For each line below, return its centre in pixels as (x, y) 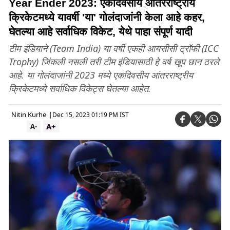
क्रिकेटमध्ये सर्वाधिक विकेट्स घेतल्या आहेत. (80, 88)
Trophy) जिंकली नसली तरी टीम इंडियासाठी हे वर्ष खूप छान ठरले (114, 62)
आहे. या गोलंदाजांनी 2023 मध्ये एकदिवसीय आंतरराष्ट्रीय (101, 75)
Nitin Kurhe (29, 114)
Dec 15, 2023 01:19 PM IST (91, 114)
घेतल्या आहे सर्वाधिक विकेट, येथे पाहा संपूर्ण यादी (101, 32)
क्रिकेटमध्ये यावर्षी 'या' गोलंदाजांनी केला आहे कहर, (107, 17)
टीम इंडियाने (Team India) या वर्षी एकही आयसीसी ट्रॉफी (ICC (114, 48)
